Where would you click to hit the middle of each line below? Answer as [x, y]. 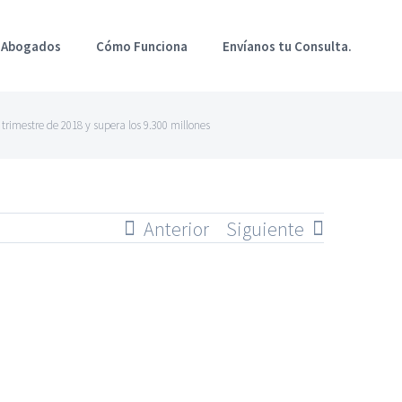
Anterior [176, 229]
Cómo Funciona [142, 46]
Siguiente [265, 229]
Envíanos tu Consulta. [288, 46]
